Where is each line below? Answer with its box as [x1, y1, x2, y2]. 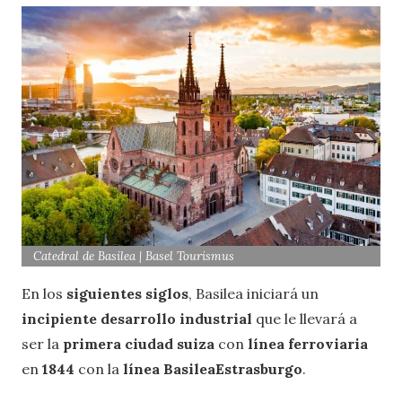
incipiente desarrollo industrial [22, 309, 252, 328]
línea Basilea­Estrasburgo [123, 359, 302, 378]
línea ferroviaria [248, 334, 368, 353]
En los [22, 284, 66, 302]
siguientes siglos [66, 284, 188, 302]
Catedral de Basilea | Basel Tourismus [33, 248, 235, 264]
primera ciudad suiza [63, 334, 214, 353]
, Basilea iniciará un [188, 284, 319, 302]
